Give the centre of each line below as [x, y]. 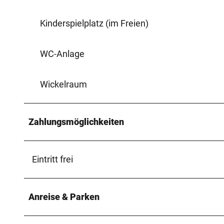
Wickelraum [63, 84]
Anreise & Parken [64, 196]
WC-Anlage [62, 53]
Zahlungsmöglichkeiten [76, 121]
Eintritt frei [52, 159]
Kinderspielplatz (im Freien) [94, 23]
